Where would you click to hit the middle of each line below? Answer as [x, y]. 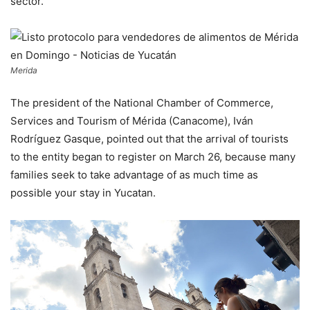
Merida [24, 70]
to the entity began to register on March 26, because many [153, 156]
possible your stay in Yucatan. [83, 192]
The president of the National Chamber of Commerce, [142, 102]
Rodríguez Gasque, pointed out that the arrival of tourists [149, 138]
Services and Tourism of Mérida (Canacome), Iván [132, 120]
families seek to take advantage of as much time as [134, 174]
